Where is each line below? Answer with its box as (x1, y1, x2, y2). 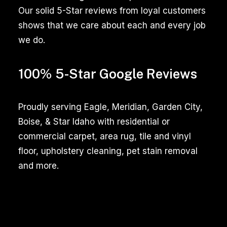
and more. (18, 161, 59, 171)
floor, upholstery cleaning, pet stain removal (18, 146, 198, 156)
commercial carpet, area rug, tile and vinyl (18, 131, 191, 141)
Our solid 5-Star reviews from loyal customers (18, 6, 206, 16)
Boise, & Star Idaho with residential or (18, 117, 170, 127)
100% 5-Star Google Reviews (18, 66, 197, 82)
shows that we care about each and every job (18, 20, 206, 30)
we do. (18, 35, 45, 45)
